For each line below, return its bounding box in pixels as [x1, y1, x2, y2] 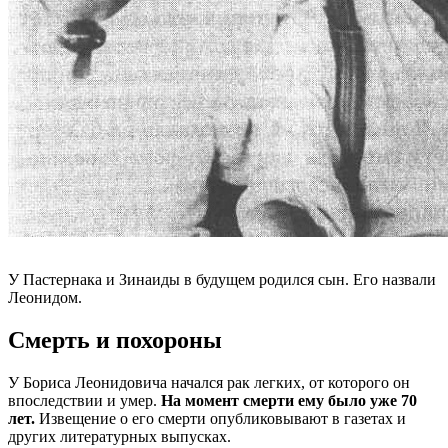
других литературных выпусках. [8, 427, 235, 445]
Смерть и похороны [8, 326, 222, 353]
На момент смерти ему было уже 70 [161, 391, 417, 409]
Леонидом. [8, 288, 82, 306]
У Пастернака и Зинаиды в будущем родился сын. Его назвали [8, 270, 436, 288]
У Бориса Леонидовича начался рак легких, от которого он [8, 373, 410, 391]
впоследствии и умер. [8, 391, 161, 409]
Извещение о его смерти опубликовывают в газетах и [35, 409, 406, 427]
